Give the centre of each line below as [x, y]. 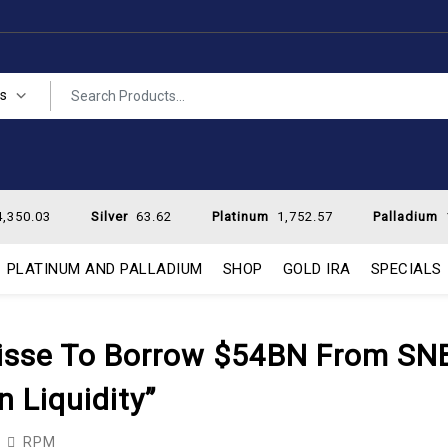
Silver [111, 216]
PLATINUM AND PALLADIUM [104, 269]
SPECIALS [406, 269]
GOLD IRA [316, 269]
